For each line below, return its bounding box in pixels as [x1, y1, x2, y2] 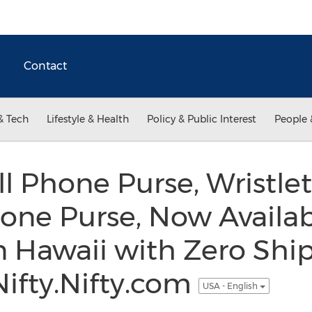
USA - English [202, 280, 260, 291]
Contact [24, 59, 67, 72]
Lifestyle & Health [47, 113, 129, 125]
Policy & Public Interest [147, 113, 256, 125]
